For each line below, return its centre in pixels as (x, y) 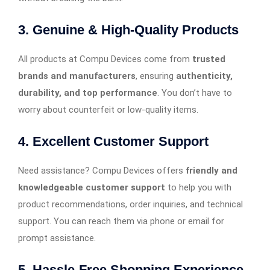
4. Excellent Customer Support (113, 141)
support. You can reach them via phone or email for (121, 221)
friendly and (212, 170)
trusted (209, 59)
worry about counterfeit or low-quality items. (108, 109)
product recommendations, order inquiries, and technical (130, 204)
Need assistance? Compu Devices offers (102, 170)
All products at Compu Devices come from (105, 59)
